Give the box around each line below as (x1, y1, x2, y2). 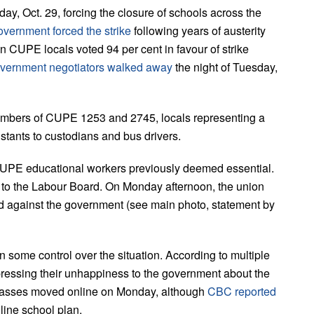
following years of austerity (131, 22, 266, 39)
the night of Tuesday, (172, 58, 278, 75)
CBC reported (207, 282, 276, 299)
